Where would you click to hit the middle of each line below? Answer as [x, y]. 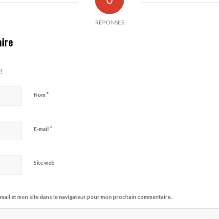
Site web [44, 163]
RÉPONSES [109, 22]
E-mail [42, 129]
